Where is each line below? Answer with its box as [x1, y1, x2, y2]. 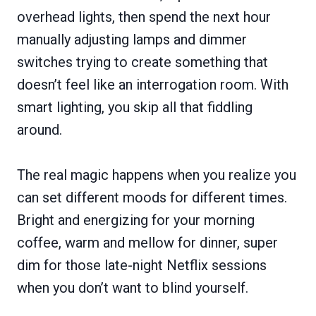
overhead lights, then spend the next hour [17, 8, 271, 25]
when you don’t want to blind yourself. [17, 279, 248, 296]
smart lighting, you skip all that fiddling [17, 98, 253, 116]
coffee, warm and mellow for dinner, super [17, 233, 278, 251]
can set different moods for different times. [17, 188, 287, 206]
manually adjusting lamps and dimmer [17, 30, 247, 48]
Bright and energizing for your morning [17, 211, 255, 229]
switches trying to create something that [17, 53, 268, 71]
